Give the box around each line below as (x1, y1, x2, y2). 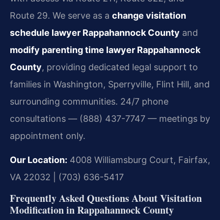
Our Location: (10, 154, 67, 165)
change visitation (112, 10, 186, 21)
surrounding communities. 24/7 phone (10, 96, 168, 107)
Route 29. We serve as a (10, 10, 112, 21)
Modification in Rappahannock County (10, 203, 174, 218)
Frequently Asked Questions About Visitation (10, 191, 202, 206)
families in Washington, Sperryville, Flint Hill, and (10, 79, 210, 89)
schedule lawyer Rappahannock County (10, 27, 180, 38)
